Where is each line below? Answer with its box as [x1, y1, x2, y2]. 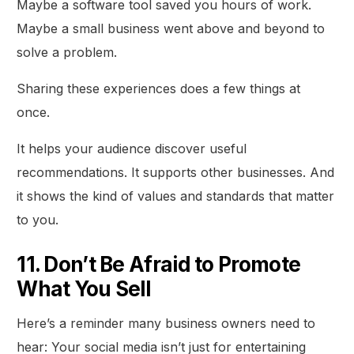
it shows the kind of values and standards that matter [17, 187, 335, 204]
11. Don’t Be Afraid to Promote [17, 251, 301, 277]
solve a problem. [17, 43, 118, 60]
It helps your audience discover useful [17, 140, 247, 156]
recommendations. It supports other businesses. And [17, 164, 335, 180]
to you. [17, 211, 59, 228]
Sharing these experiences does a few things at [17, 80, 301, 96]
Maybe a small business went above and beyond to [17, 20, 326, 36]
